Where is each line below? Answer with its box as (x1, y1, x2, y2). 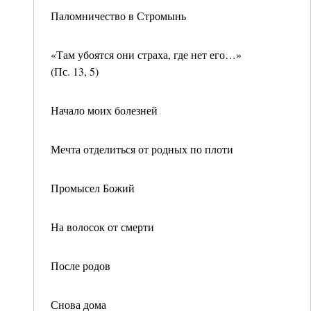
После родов (51, 258, 110, 273)
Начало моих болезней (51, 103, 158, 117)
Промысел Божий (51, 180, 135, 195)
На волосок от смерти (51, 219, 154, 234)
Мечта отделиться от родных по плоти (51, 142, 233, 156)
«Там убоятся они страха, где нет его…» (51, 47, 242, 62)
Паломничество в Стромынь (51, 8, 186, 23)
